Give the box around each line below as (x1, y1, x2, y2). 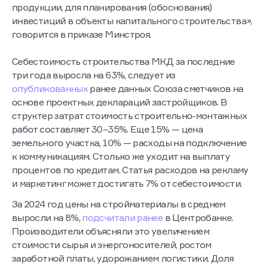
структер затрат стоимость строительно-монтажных (12, 109, 247, 121)
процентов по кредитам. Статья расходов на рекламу (12, 163, 249, 176)
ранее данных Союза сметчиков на (90, 82, 243, 94)
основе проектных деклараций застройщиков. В (12, 95, 227, 108)
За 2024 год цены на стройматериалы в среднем (12, 197, 226, 210)
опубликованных (12, 82, 90, 94)
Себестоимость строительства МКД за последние (12, 55, 235, 67)
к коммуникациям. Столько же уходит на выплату (12, 150, 230, 162)
